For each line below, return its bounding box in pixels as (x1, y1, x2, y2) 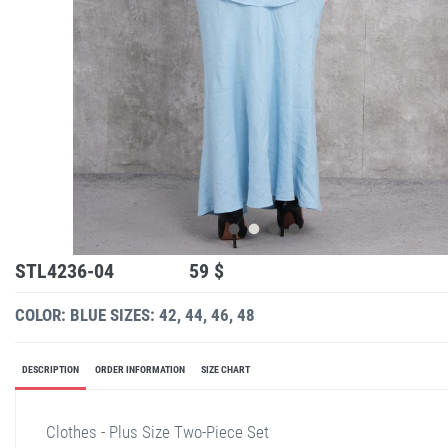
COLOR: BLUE (15, 304, 106, 325)
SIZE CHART (201, 363, 250, 375)
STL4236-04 (15, 258, 114, 283)
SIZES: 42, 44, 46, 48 (110, 304, 255, 325)
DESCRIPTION (22, 363, 79, 375)
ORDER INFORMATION (95, 363, 185, 375)
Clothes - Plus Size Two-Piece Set (46, 421, 269, 442)
